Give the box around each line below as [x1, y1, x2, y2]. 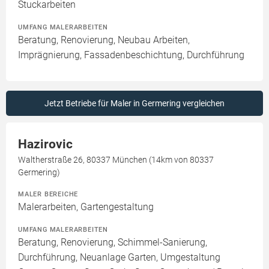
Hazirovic [18, 137, 73, 151]
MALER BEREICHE [18, 190, 79, 198]
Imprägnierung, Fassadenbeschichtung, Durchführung [18, 49, 244, 61]
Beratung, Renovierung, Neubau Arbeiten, [18, 34, 190, 46]
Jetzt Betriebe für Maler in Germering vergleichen [44, 98, 225, 108]
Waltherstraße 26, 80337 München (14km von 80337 [18, 155, 214, 165]
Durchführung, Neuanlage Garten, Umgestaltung [18, 252, 220, 263]
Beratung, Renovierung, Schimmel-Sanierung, [18, 237, 207, 248]
